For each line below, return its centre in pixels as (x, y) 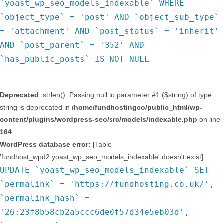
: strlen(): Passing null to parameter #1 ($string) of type (125, 95)
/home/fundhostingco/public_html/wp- (137, 107)
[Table (101, 144)
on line (209, 119)
